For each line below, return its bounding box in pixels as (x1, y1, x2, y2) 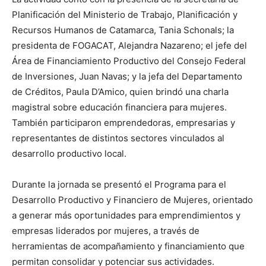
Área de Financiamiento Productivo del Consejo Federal (12, 55, 246, 67)
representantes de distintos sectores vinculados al (12, 132, 224, 144)
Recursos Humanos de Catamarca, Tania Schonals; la (12, 24, 234, 36)
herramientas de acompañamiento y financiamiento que (12, 240, 245, 252)
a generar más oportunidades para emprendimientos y (12, 210, 240, 221)
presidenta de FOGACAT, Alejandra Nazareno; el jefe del (12, 40, 247, 52)
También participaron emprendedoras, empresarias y (12, 117, 235, 129)
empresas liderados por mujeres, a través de (12, 225, 199, 237)
